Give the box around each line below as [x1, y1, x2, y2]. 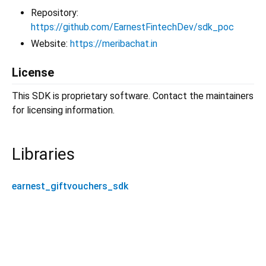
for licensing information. [12, 104, 115, 116]
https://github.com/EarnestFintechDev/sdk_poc [31, 21, 234, 33]
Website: [31, 37, 70, 49]
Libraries [12, 144, 75, 164]
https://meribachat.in [70, 37, 157, 49]
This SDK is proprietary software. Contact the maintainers [12, 90, 254, 102]
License [12, 65, 54, 80]
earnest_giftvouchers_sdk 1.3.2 [66, 245, 199, 256]
